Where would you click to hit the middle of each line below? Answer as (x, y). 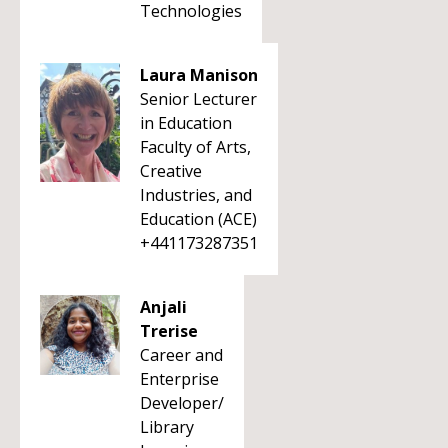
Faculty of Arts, (195, 147)
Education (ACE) (198, 219)
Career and (181, 355)
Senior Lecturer (198, 99)
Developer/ (182, 403)
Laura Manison (199, 75)
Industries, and (196, 195)
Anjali (163, 307)
